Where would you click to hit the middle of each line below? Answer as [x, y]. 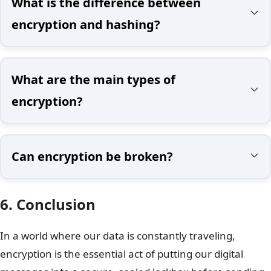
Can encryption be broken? [92, 156]
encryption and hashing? [86, 24]
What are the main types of [93, 79]
